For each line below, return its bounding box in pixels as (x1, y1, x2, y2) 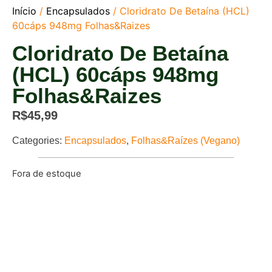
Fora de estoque (12, 168, 81, 179)
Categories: (12, 135, 64, 146)
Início (12, 5, 36, 18)
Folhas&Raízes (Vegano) (131, 135, 240, 146)
